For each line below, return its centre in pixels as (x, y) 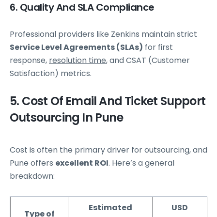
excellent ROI (82, 163)
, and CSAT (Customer (148, 61)
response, (29, 61)
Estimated (110, 207)
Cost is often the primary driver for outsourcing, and (108, 150)
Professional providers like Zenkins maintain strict (103, 34)
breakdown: (32, 176)
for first (158, 47)
